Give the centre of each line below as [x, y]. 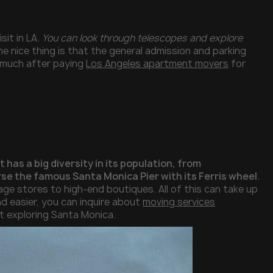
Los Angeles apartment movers [158, 64]
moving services [179, 202]
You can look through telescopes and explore [143, 38]
